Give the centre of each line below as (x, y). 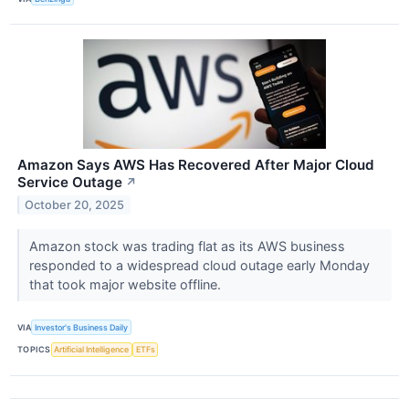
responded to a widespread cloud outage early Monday (199, 266)
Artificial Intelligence (92, 350)
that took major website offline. (126, 285)
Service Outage (70, 183)
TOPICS (34, 350)
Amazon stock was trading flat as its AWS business (187, 246)
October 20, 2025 (75, 205)
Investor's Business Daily (82, 327)
